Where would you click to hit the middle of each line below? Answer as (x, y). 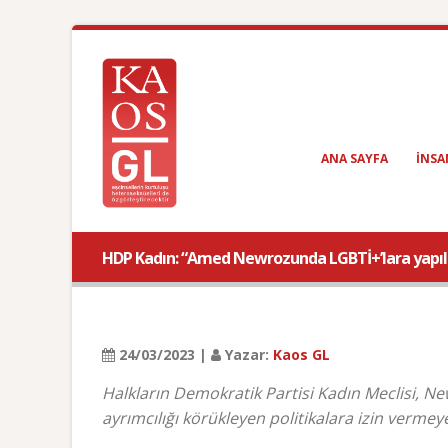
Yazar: (247, 354)
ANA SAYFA (354, 158)
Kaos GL (301, 354)
